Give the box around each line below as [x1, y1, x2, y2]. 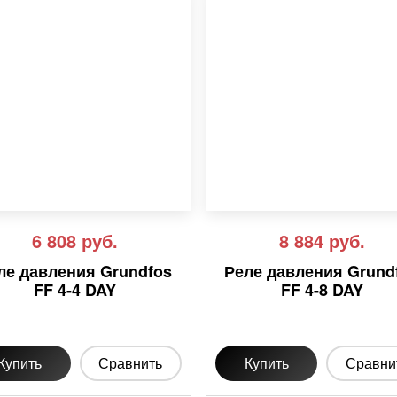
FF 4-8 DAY [280, 278, 363, 302]
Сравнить [98, 353, 163, 374]
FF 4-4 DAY [33, 278, 116, 302]
